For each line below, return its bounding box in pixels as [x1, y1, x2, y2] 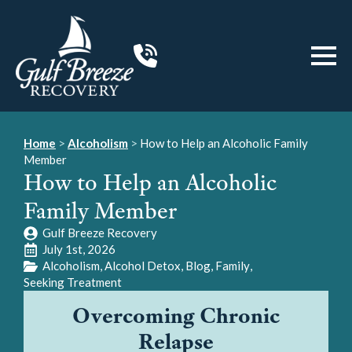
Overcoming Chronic [72, 301, 280, 329]
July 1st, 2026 [42, 242, 115, 256]
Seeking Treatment [24, 275, 122, 289]
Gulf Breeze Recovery [42, 225, 157, 240]
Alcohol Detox [104, 258, 181, 273]
